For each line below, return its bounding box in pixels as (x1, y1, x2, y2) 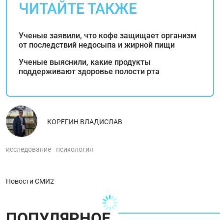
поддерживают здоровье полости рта (19, 66, 160, 76)
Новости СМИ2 (6, 177, 54, 185)
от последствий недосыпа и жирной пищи (19, 40, 175, 50)
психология (56, 145, 93, 153)
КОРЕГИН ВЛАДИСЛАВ (47, 117, 122, 126)
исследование (6, 145, 51, 153)
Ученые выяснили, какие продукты (19, 57, 151, 67)
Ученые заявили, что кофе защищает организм (19, 30, 196, 40)
